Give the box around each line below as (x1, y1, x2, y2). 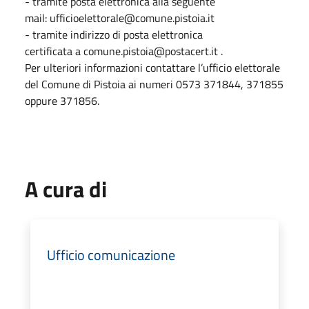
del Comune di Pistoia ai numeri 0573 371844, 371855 (25, 75, 283, 92)
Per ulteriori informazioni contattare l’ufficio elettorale (25, 59, 280, 76)
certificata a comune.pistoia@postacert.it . (25, 42, 223, 59)
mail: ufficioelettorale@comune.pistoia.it (25, 9, 215, 26)
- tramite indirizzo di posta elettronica (25, 26, 203, 43)
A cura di (25, 172, 107, 206)
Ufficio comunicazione (47, 243, 175, 266)
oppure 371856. (25, 92, 99, 109)
